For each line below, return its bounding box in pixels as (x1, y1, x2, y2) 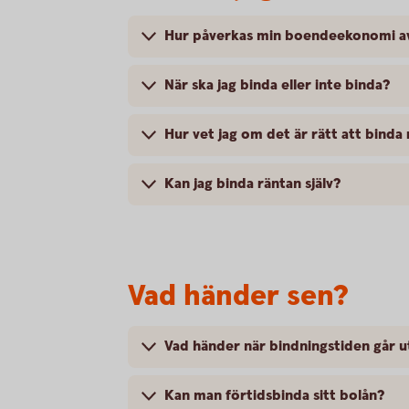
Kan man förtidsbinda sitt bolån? (164, 386, 384, 406)
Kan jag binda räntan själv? (164, 174, 341, 194)
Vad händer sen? (128, 277, 348, 317)
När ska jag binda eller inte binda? (164, 76, 390, 96)
